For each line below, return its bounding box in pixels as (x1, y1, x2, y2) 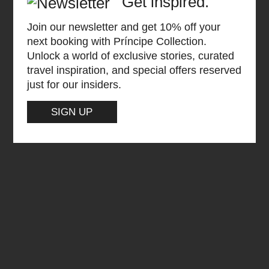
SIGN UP (51, 106, 93, 118)
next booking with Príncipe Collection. (26, 35, 207, 48)
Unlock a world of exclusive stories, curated (26, 49, 234, 62)
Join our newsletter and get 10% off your (26, 20, 220, 34)
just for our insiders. (26, 78, 121, 91)
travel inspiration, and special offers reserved (26, 64, 241, 77)
